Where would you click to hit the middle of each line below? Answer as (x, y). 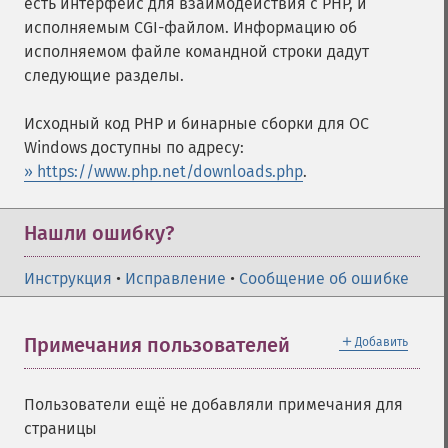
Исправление (175, 278)
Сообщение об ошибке (324, 278)
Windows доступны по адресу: (134, 147)
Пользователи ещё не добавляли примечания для (213, 404)
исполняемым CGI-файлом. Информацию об (190, 27)
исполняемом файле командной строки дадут (196, 51)
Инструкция (68, 278)
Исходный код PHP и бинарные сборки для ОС (196, 123)
